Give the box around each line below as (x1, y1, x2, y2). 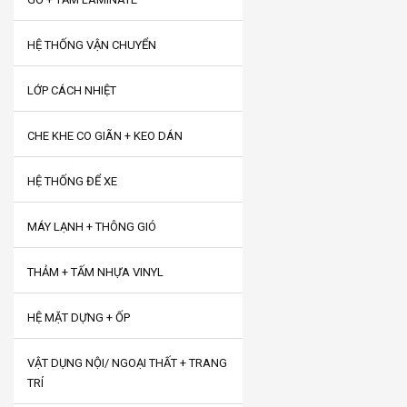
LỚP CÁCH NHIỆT (27, 84, 116, 97)
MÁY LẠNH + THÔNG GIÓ (27, 220, 156, 233)
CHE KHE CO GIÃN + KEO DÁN (27, 129, 183, 143)
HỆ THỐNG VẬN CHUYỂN (27, 38, 156, 52)
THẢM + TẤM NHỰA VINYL (27, 265, 164, 279)
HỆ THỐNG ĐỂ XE (27, 174, 117, 188)
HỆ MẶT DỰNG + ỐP (27, 311, 130, 324)
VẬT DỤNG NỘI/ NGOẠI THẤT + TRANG (27, 356, 227, 370)
